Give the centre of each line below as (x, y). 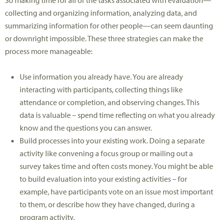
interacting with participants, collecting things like (101, 90)
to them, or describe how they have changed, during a (107, 205)
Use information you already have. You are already (101, 77)
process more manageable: (49, 51)
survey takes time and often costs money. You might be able (116, 166)
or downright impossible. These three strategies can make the (104, 39)
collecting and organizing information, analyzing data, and (101, 13)
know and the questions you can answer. (86, 128)
